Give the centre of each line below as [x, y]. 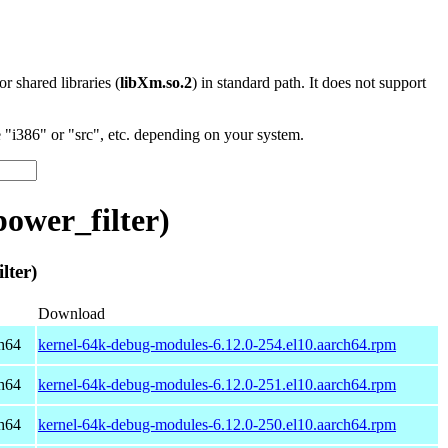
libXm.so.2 [156, 82]
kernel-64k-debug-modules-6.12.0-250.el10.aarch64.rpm [217, 424]
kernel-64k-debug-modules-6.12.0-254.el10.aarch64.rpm [217, 344]
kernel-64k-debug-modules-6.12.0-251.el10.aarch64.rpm [217, 384]
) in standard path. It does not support [309, 82]
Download [71, 313]
